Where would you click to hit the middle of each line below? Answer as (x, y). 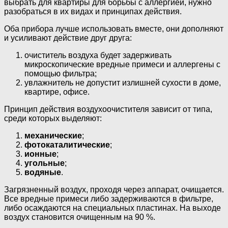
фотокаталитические (67, 145)
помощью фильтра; (61, 74)
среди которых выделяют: (53, 119)
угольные (45, 163)
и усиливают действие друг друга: (68, 38)
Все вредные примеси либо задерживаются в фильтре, (109, 199)
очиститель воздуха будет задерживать (98, 55)
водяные (43, 173)
